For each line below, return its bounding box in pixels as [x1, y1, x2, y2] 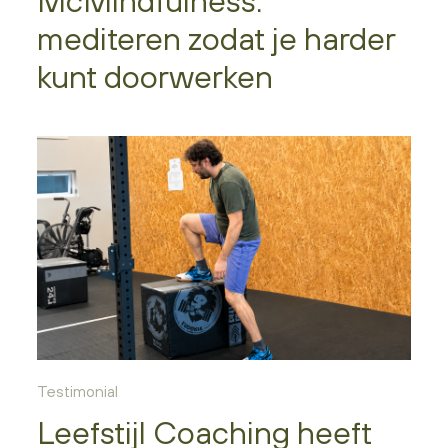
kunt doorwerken [37, 57, 274, 95]
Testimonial [37, 381, 119, 400]
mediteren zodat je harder [37, 19, 396, 57]
